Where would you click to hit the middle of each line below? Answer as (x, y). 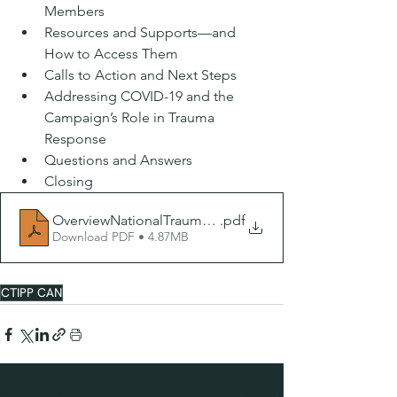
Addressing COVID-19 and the (141, 96)
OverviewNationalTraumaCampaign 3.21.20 (187, 220)
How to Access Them (113, 54)
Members (76, 11)
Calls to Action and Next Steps (142, 75)
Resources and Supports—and (142, 32)
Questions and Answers (120, 160)
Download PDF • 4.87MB (121, 236)
